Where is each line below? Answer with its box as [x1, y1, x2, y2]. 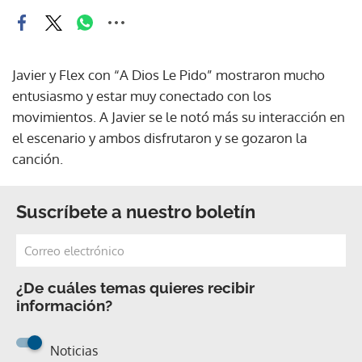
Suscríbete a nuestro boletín [16, 201, 255, 222]
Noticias [50, 343, 98, 359]
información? [16, 297, 112, 314]
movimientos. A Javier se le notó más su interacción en [12, 108, 345, 125]
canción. [12, 150, 63, 167]
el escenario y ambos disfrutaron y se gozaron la [12, 129, 307, 146]
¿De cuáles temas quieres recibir [16, 279, 255, 297]
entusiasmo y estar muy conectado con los [12, 87, 271, 104]
